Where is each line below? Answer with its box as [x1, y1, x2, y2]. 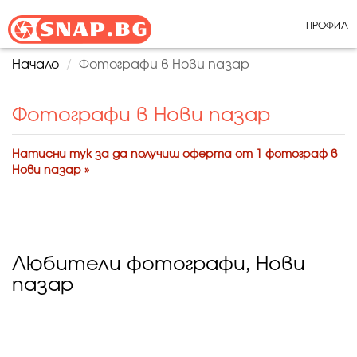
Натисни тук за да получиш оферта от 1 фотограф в [12, 149, 337, 160]
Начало [12, 58, 59, 71]
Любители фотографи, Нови [12, 255, 305, 274]
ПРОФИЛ [306, 21, 348, 30]
